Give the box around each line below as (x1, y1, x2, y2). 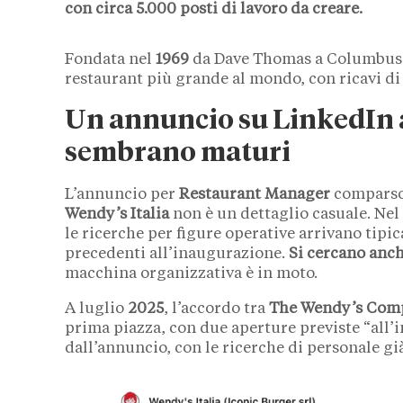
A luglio (65, 300, 128, 317)
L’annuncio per (65, 186, 179, 202)
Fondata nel (65, 51, 156, 67)
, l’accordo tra (164, 300, 269, 317)
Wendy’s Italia (65, 206, 169, 222)
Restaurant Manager (179, 186, 330, 202)
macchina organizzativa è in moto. (65, 265, 318, 282)
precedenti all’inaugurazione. (65, 246, 289, 262)
